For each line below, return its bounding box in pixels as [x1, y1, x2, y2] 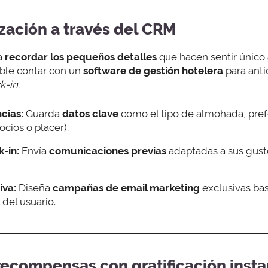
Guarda [23, 107, 62, 120]
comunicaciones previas [49, 144, 166, 157]
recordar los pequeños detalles [5, 51, 159, 63]
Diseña [16, 181, 53, 194]
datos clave [62, 107, 118, 120]
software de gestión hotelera [83, 65, 223, 77]
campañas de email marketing [53, 181, 200, 194]
